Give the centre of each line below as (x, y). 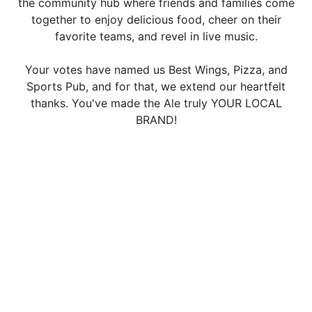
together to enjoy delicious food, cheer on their (156, 19)
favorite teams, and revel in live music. (156, 36)
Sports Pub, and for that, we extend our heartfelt (156, 86)
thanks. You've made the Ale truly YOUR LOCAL (156, 103)
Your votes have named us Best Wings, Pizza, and (156, 70)
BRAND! (156, 120)
